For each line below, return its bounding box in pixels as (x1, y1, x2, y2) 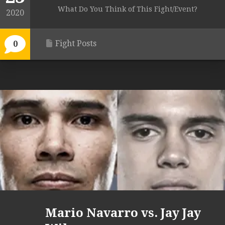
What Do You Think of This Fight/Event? (58, 5, 197, 14)
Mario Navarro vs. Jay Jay (45, 206, 201, 220)
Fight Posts (55, 39, 96, 49)
